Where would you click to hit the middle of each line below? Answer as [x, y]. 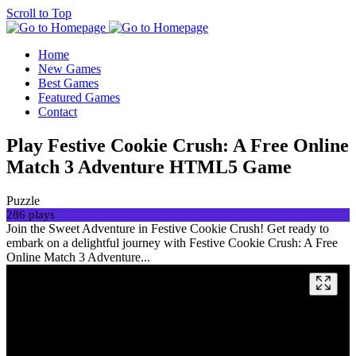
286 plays [31, 214]
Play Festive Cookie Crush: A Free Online [178, 145]
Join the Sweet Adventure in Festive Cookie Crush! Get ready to [168, 228]
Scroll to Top [39, 13]
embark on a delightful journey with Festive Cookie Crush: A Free [172, 242]
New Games [70, 69]
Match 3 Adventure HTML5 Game [149, 166]
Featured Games [79, 97]
